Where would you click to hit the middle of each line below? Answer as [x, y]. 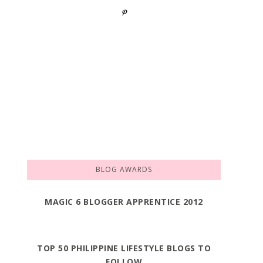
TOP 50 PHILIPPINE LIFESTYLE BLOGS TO [124, 248]
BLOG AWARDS [124, 169]
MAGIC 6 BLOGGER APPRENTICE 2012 [124, 202]
